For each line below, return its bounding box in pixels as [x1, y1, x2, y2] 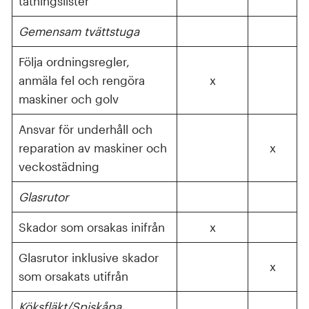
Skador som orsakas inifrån [18, 219, 165, 234]
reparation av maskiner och [18, 140, 167, 154]
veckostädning [18, 159, 99, 173]
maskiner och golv [18, 91, 119, 106]
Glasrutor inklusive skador [18, 250, 159, 264]
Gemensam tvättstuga [18, 23, 139, 38]
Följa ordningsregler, [18, 54, 130, 68]
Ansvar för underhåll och [18, 121, 152, 136]
